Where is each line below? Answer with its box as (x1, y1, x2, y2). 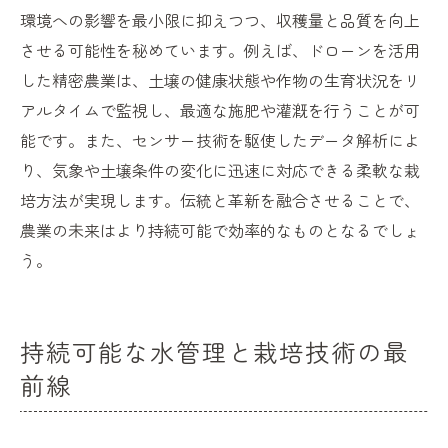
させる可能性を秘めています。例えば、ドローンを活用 (20, 38, 420, 63)
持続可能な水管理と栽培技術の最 (20, 334, 410, 370)
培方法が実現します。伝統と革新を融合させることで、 (20, 188, 420, 213)
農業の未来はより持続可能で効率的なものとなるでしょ (20, 218, 420, 243)
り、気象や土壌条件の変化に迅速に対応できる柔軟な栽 (20, 158, 420, 183)
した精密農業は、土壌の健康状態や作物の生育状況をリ (20, 68, 420, 93)
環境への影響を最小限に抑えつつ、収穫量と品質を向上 (20, 8, 420, 33)
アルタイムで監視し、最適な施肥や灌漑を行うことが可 (20, 98, 420, 123)
